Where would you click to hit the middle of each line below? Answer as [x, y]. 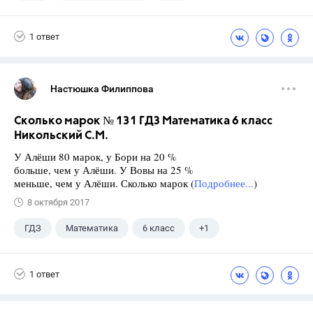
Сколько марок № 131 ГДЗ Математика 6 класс [143, 121]
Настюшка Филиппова [102, 89]
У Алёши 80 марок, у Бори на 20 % [95, 156]
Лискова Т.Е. [51, 45]
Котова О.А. [139, 18]
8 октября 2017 [58, 202]
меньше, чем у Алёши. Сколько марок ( [104, 183]
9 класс [41, 18]
